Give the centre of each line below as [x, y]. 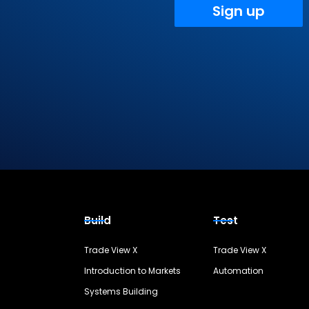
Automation [238, 271]
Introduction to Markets [132, 271]
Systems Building [121, 291]
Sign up [238, 11]
